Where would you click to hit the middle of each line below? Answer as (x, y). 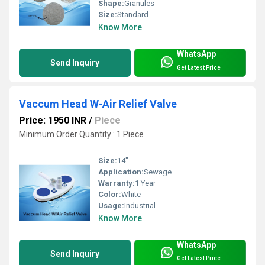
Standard (133, 15)
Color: (110, 194)
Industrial (140, 205)
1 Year (145, 183)
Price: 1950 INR (53, 121)
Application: (121, 172)
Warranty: (117, 183)
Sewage (158, 172)
